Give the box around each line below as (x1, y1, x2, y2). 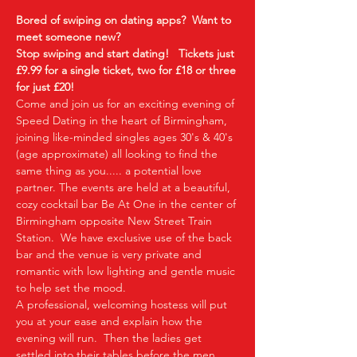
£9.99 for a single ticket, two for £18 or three (16, 63, 239, 77)
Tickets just (178, 46, 237, 61)
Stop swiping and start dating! (16, 46, 175, 61)
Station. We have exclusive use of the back (16, 230, 235, 245)
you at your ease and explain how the (16, 314, 206, 328)
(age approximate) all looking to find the (16, 147, 221, 161)
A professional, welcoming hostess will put (16, 297, 230, 312)
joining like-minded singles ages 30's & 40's (16, 130, 236, 144)
